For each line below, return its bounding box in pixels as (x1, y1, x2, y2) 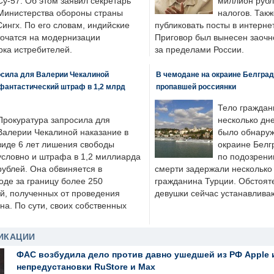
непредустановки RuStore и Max (17, 262, 155, 272)
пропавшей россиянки (155, 83, 236, 91)
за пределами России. (154, 45, 244, 54)
